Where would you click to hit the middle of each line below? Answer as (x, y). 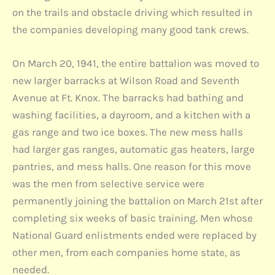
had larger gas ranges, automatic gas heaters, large (134, 149)
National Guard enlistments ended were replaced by (134, 235)
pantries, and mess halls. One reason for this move (132, 167)
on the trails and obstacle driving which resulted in (132, 13)
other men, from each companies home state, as (126, 253)
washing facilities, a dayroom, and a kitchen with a (131, 115)
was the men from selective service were (108, 184)
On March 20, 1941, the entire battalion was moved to (136, 64)
